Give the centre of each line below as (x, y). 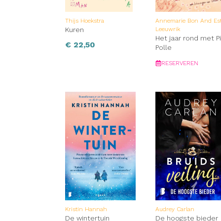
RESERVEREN (180, 63)
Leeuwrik (168, 29)
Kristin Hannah (86, 209)
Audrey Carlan (175, 209)
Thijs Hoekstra (85, 21)
